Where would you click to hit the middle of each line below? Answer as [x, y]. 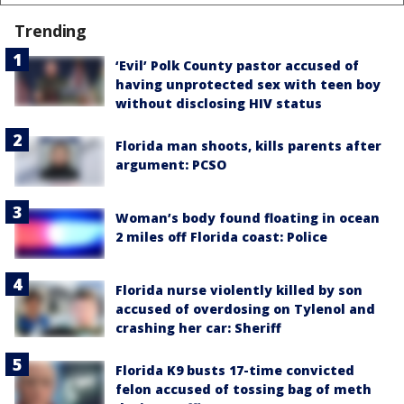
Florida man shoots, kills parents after [248, 145]
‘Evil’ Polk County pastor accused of [237, 65]
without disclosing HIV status [219, 103]
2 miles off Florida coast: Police [221, 237]
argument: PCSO [171, 164]
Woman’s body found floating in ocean [248, 218]
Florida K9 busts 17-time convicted [235, 371]
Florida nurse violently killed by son [239, 290]
